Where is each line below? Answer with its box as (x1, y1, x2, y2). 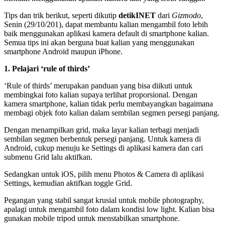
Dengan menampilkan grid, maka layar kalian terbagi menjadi (4, 125, 199, 134)
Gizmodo (172, 11, 201, 20)
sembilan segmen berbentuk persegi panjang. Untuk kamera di (4, 134, 201, 143)
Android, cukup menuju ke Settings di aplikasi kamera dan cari (4, 143, 203, 152)
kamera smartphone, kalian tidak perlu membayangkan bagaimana (4, 99, 213, 108)
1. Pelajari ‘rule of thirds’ (4, 64, 90, 73)
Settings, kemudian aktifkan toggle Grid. (4, 178, 132, 187)
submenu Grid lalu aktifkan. (4, 152, 92, 161)
